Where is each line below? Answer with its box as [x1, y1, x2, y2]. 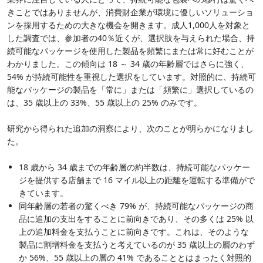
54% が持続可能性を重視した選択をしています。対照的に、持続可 [7, 70, 256, 82]
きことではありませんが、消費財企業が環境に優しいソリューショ [7, 6, 254, 18]
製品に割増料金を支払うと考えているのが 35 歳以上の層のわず [19, 238, 255, 250]
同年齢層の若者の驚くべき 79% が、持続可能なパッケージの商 [19, 200, 254, 211]
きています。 [19, 187, 68, 198]
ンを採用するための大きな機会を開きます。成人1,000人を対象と [7, 19, 250, 31]
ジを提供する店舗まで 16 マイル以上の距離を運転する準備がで [19, 174, 255, 186]
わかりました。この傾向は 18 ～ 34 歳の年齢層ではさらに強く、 [7, 58, 249, 69]
